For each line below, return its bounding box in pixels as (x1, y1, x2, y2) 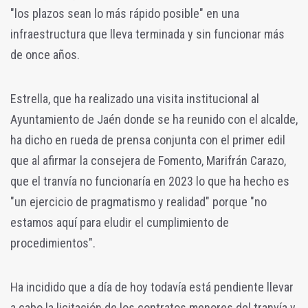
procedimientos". (10, 235, 96, 250)
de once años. (10, 47, 80, 62)
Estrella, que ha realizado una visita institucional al (10, 91, 259, 106)
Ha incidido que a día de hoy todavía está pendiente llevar (10, 279, 294, 294)
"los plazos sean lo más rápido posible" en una (10, 5, 239, 21)
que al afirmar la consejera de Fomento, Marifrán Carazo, (10, 153, 286, 168)
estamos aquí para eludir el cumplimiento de (10, 214, 229, 230)
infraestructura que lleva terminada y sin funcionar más (10, 26, 285, 41)
